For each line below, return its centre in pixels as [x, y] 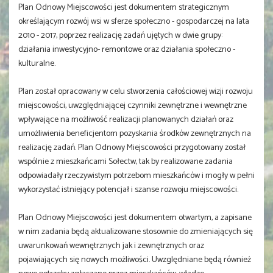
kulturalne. [37, 64]
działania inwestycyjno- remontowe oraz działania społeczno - [127, 50]
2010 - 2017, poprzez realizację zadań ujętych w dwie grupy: [120, 36]
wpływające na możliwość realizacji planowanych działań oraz [126, 120]
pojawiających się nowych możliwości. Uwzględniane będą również [135, 260]
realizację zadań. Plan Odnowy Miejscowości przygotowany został [132, 148]
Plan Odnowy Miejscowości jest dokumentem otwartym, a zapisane [135, 218]
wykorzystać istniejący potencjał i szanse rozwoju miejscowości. [129, 190]
